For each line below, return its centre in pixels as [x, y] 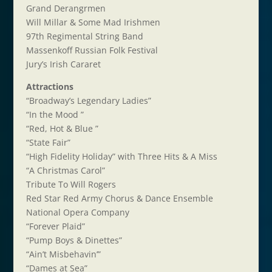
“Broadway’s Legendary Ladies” [88, 100]
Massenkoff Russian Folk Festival [92, 50]
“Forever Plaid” [55, 226]
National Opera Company [77, 212]
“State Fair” [48, 142]
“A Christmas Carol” [65, 170]
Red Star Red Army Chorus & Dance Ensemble [119, 198]
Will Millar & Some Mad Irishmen [93, 22]
